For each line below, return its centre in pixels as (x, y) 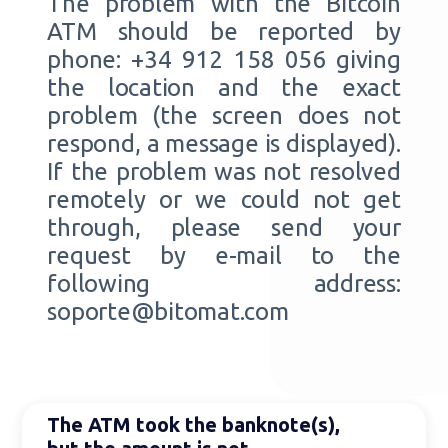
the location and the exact (224, 87)
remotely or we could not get (224, 199)
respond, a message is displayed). (224, 143)
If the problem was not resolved (224, 171)
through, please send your (224, 227)
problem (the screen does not (224, 115)
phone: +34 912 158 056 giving (224, 59)
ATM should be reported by (224, 31)
